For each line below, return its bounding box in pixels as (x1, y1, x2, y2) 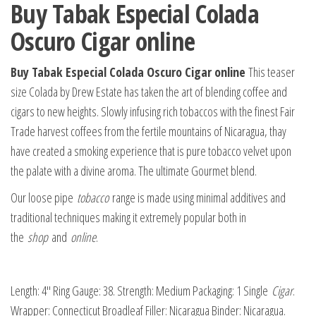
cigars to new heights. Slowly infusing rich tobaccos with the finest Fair (11, 103, 295, 121)
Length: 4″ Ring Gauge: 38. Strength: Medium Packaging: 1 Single (11, 282, 272, 300)
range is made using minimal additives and (109, 189, 286, 207)
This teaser (248, 63, 295, 81)
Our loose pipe (11, 189, 77, 207)
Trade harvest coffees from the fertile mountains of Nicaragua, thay (11, 123, 286, 140)
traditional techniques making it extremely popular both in (11, 209, 246, 226)
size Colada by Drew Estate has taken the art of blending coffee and (11, 83, 287, 101)
